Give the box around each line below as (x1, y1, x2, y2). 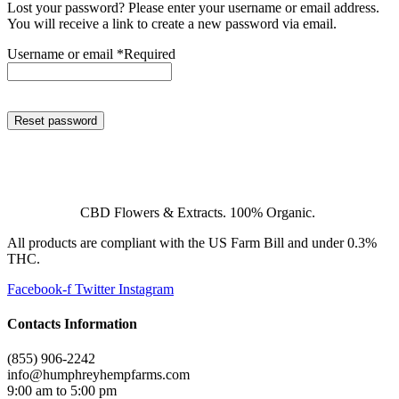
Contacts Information (7, 316, 137, 332)
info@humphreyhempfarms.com (7, 367, 190, 383)
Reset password (14, 113, 97, 127)
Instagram (118, 281, 174, 297)
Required (124, 45, 175, 61)
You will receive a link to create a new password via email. (7, 15, 337, 31)
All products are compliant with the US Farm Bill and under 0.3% (7, 234, 377, 250)
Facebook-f (7, 281, 71, 297)
